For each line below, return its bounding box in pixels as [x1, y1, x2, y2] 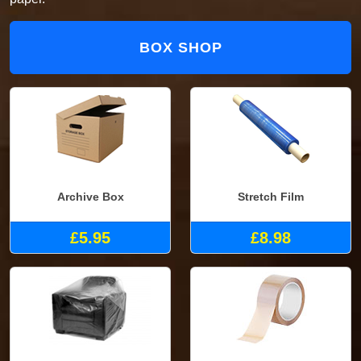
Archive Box [56, 190, 124, 204]
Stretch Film [238, 190, 304, 204]
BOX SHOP [139, 39, 222, 56]
